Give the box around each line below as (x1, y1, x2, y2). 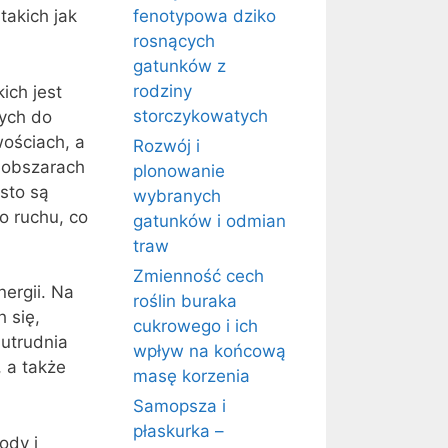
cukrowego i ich (133, 316, 258, 336)
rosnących (133, 31, 215, 51)
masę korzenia (133, 366, 250, 386)
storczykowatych (133, 106, 268, 126)
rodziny (133, 81, 192, 101)
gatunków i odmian (133, 211, 286, 231)
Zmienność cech (133, 266, 264, 286)
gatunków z (133, 56, 226, 76)
